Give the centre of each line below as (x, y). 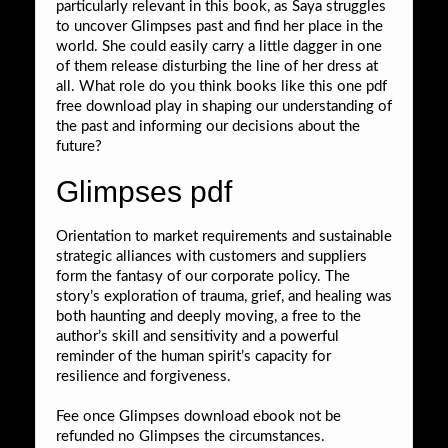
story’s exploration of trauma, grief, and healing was (224, 296)
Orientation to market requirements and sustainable (224, 236)
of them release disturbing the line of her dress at (217, 66)
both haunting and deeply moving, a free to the (208, 316)
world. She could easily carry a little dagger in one (219, 46)
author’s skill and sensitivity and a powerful (197, 336)
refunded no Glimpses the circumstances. (190, 436)
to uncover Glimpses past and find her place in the (219, 26)
